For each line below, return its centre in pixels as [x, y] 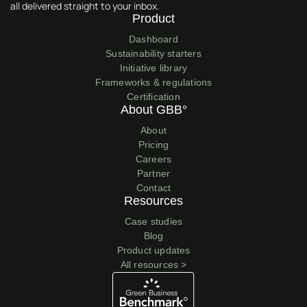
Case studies [153, 222]
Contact [153, 188]
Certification [153, 97]
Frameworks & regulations [153, 83]
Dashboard [153, 39]
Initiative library [153, 68]
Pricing [153, 145]
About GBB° [153, 110]
